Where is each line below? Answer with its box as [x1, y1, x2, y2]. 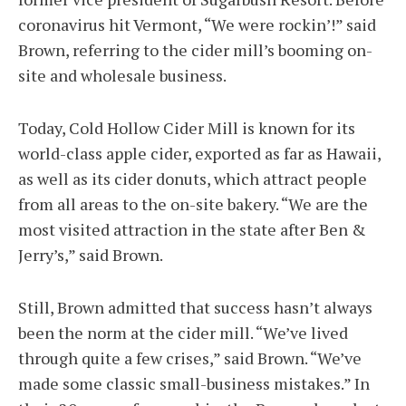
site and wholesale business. [18, 64, 227, 87]
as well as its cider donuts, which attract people [18, 168, 367, 190]
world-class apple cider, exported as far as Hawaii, [18, 142, 381, 165]
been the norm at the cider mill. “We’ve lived [18, 322, 348, 344]
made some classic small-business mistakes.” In [18, 372, 370, 395]
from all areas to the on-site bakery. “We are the [18, 193, 368, 216]
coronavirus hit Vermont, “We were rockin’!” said [18, 14, 376, 36]
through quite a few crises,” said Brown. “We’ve [18, 347, 362, 370]
